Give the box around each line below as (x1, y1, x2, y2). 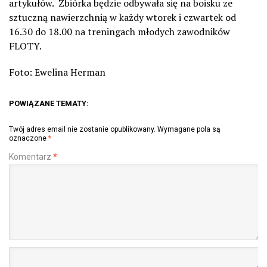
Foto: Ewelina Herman (9, 65, 105, 79)
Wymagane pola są (157, 125, 221, 133)
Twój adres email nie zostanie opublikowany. (9, 125, 156, 133)
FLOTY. (9, 39, 42, 52)
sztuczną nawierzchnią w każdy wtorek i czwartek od (9, 10, 236, 24)
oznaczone (9, 133, 48, 142)
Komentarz (9, 151, 53, 162)
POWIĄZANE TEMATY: (9, 98, 89, 108)
